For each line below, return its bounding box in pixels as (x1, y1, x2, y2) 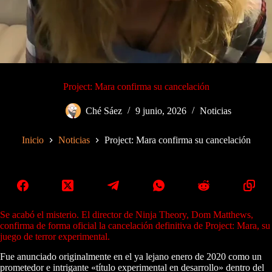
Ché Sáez (85, 106, 122, 117)
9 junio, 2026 (135, 106, 186, 117)
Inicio (21, 135, 44, 146)
